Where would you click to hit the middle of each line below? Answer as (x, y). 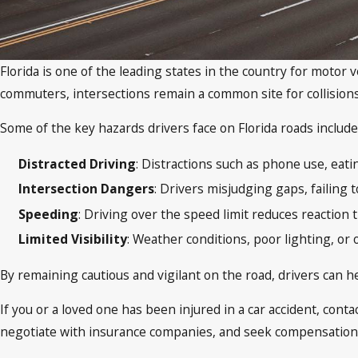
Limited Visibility (73, 239)
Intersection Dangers (87, 189)
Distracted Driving (78, 164)
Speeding (49, 214)
